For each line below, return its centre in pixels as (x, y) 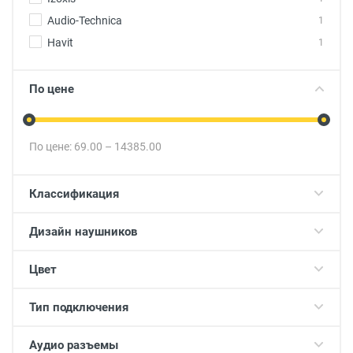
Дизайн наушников (83, 232)
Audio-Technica (85, 20)
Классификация (74, 194)
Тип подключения (79, 307)
